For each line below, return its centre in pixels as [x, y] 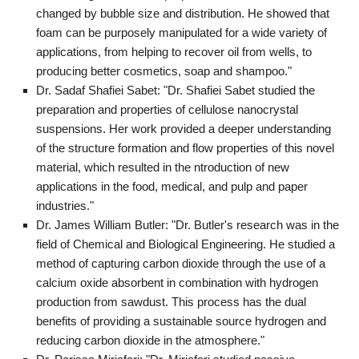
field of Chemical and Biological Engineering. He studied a [186, 244]
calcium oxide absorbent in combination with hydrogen [177, 282]
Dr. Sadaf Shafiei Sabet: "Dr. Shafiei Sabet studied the [175, 90]
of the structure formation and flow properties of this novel [185, 147]
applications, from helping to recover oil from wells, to [174, 51]
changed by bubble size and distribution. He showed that [183, 13]
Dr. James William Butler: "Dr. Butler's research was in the [188, 224]
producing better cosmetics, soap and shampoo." [164, 71]
